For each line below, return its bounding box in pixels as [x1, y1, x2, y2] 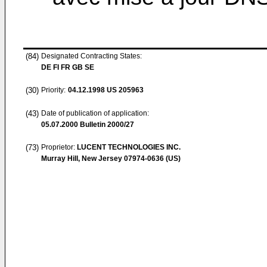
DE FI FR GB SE [41, 63, 94, 72]
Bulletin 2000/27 [78, 120, 134, 129]
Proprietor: [41, 143, 77, 151]
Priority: [41, 86, 66, 94]
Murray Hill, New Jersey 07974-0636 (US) [41, 154, 181, 163]
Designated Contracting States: [41, 52, 142, 60]
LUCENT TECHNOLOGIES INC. [77, 143, 181, 151]
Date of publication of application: [41, 109, 149, 117]
